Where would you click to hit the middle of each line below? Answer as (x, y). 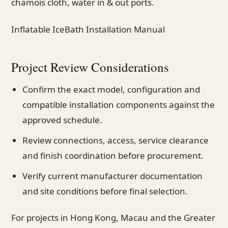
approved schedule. (62, 120)
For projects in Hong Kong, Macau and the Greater (113, 218)
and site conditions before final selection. (105, 191)
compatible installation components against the (119, 104)
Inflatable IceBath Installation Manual (88, 29)
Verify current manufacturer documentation (112, 176)
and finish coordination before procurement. (113, 155)
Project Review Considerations (90, 67)
